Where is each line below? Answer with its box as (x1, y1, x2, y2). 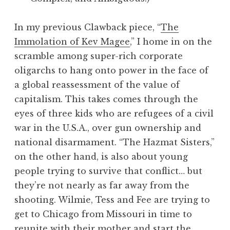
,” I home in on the (130, 36, 212, 47)
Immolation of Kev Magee (14, 36, 130, 47)
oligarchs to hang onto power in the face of (14, 65, 208, 76)
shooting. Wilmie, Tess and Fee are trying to (14, 195, 210, 205)
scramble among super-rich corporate (14, 51, 183, 62)
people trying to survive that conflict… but (14, 166, 202, 177)
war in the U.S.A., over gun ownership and (14, 123, 201, 133)
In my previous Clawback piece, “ (14, 22, 161, 33)
